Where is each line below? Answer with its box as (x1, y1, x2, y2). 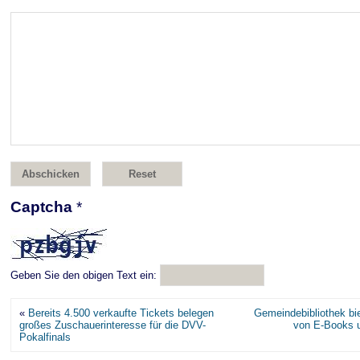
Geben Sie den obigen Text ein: (10, 269, 157, 281)
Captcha (10, 198, 76, 215)
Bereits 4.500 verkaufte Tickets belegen (28, 307, 214, 319)
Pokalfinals (19, 331, 71, 343)
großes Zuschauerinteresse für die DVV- (19, 319, 206, 331)
